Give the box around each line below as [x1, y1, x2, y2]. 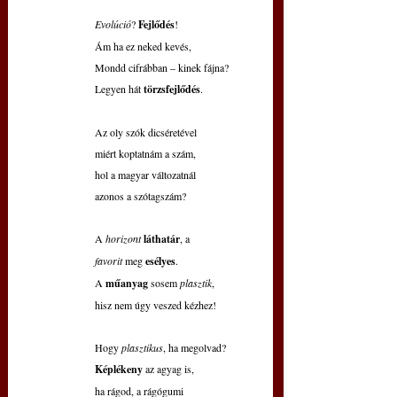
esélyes [145, 253, 175, 269]
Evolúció [95, 17, 131, 32]
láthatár [144, 231, 180, 247]
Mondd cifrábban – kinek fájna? [95, 60, 229, 75]
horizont [105, 231, 144, 246]
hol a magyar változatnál [95, 167, 196, 183]
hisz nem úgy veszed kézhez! [95, 298, 216, 313]
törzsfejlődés [144, 82, 200, 97]
